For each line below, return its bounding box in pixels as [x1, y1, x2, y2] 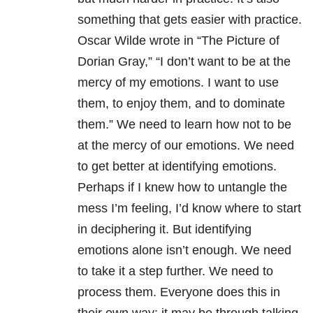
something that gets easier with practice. [78, 13, 302, 27]
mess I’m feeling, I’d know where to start [78, 201, 301, 216]
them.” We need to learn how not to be [78, 117, 291, 132]
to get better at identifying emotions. [78, 159, 277, 174]
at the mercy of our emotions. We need [78, 138, 294, 153]
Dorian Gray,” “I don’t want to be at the [78, 54, 291, 69]
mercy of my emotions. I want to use [78, 75, 279, 90]
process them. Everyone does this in [78, 285, 280, 300]
